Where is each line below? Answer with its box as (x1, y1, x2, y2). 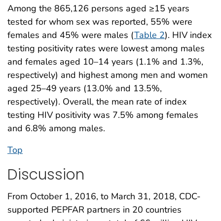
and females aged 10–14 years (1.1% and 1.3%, (7, 55, 203, 68)
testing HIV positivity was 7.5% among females (7, 109, 198, 121)
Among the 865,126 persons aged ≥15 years (7, 2, 189, 14)
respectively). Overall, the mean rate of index (7, 95, 186, 108)
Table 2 (134, 29, 165, 41)
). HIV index (165, 29, 212, 41)
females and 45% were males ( (7, 29, 134, 41)
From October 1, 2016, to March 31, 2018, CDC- (7, 190, 201, 203)
